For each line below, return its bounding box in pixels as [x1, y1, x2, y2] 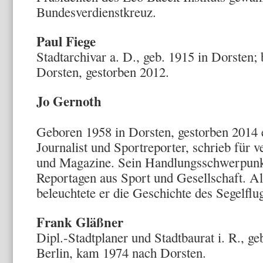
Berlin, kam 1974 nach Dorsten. [36, 244, 206, 261]
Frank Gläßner [36, 212, 123, 232]
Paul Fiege [36, 31, 96, 51]
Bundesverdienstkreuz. [36, 3, 156, 21]
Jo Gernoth [36, 91, 159, 111]
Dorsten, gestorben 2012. [36, 63, 169, 80]
